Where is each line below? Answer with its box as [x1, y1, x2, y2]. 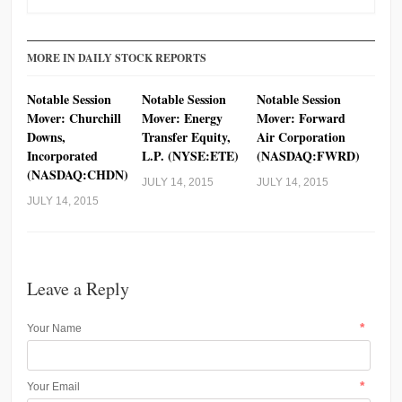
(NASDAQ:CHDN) [27, 164, 129, 184]
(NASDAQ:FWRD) [256, 145, 360, 165]
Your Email [27, 380, 81, 393]
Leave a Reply [27, 275, 130, 301]
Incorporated [27, 145, 99, 165]
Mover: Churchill [27, 108, 122, 127]
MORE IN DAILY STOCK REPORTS [27, 49, 207, 66]
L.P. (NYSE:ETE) [142, 145, 240, 165]
